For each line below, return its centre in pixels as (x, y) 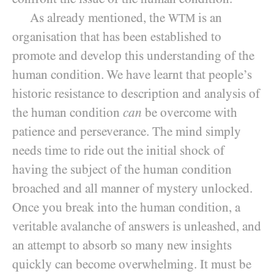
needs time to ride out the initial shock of (118, 150)
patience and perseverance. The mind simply (127, 131)
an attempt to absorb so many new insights (122, 245)
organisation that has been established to (117, 37)
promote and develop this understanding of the (133, 56)
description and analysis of (191, 94)
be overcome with (190, 113)
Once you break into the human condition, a (126, 207)
